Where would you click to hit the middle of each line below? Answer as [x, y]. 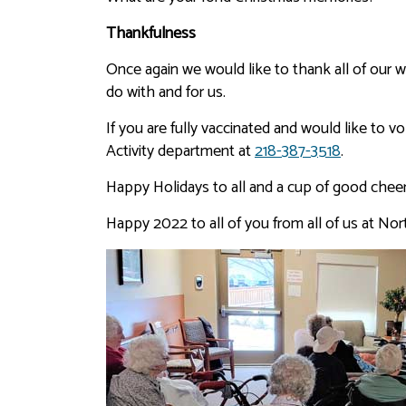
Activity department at [180, 151]
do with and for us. [166, 92]
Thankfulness [151, 33]
